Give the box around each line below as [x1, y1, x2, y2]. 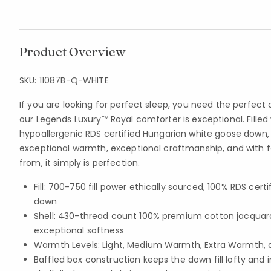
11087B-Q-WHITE [39, 74, 109, 87]
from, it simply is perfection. [19, 157, 140, 169]
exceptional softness [34, 224, 124, 237]
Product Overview [19, 43, 126, 60]
